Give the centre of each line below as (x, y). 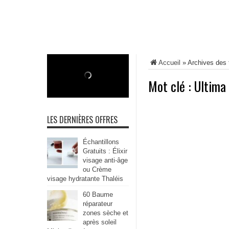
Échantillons (101, 142)
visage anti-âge (105, 160)
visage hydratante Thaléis (85, 179)
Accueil (169, 63)
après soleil (100, 222)
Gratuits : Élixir (105, 151)
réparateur (98, 204)
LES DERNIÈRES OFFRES (82, 120)
